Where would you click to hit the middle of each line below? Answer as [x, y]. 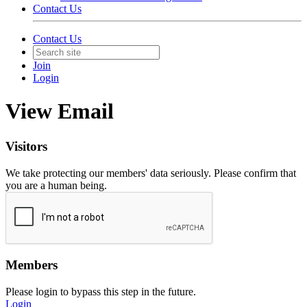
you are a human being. [56, 185]
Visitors [26, 146]
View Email [60, 111]
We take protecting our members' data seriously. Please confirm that [151, 173]
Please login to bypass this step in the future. [101, 292]
